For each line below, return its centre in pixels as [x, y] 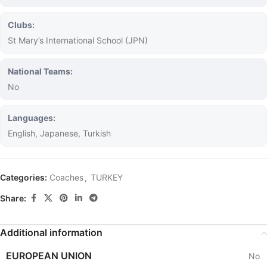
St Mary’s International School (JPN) [78, 40]
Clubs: [21, 25]
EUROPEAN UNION [49, 256]
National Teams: [40, 71]
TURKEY [107, 177]
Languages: [32, 118]
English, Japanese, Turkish [59, 133]
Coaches [66, 177]
